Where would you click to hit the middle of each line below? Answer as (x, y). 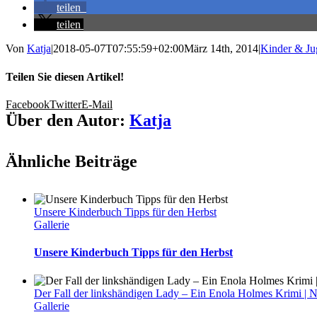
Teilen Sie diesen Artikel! (65, 76)
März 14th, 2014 (221, 49)
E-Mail (97, 104)
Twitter (65, 104)
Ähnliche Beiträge (71, 161)
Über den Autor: (68, 120)
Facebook (28, 104)
